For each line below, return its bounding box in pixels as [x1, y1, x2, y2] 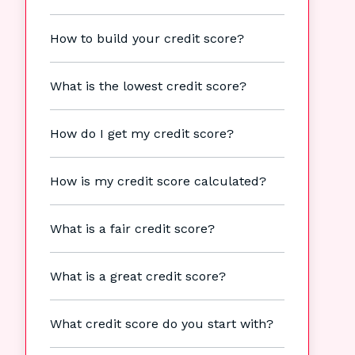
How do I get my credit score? [50, 125, 234, 141]
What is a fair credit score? [50, 220, 215, 236]
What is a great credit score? [50, 268, 226, 284]
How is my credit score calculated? [50, 173, 266, 189]
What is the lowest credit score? [50, 78, 246, 94]
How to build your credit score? [50, 30, 244, 46]
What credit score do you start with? [50, 315, 273, 331]
